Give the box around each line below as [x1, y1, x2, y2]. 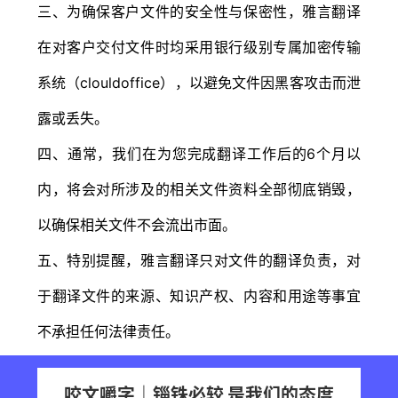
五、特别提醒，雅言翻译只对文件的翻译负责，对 [37, 251, 361, 270]
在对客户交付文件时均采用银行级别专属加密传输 [37, 38, 361, 57]
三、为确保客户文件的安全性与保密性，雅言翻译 [37, 3, 361, 21]
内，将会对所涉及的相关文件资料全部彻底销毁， [37, 180, 361, 199]
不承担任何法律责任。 [37, 322, 179, 341]
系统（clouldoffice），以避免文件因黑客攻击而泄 [37, 74, 361, 92]
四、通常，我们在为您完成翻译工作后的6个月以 [37, 145, 361, 163]
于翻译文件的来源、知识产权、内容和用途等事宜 [37, 287, 361, 306]
